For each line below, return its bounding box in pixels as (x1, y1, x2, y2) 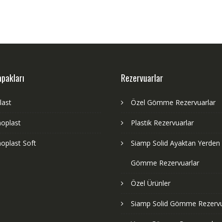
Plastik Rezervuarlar (131, 117, 194, 127)
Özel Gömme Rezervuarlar (131, 97, 216, 107)
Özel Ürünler (131, 178, 170, 188)
